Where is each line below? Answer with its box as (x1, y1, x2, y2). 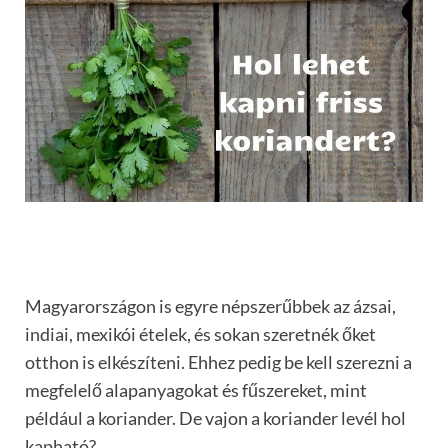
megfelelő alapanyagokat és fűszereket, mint (25, 378, 367, 401)
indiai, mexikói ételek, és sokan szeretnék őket (25, 322, 376, 345)
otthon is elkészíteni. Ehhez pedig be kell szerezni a (25, 350, 412, 373)
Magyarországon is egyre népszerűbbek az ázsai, (25, 294, 396, 317)
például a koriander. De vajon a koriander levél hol (25, 406, 406, 429)
